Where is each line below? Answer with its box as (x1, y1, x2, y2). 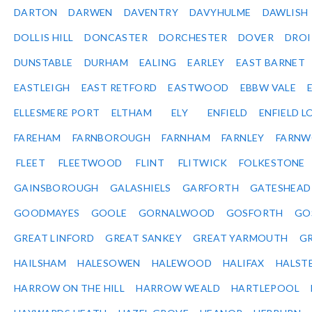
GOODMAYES (14, 207, 80, 219)
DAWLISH (262, 6, 309, 19)
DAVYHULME (189, 6, 251, 19)
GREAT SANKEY (105, 232, 182, 244)
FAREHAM (14, 132, 61, 144)
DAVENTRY (123, 6, 179, 19)
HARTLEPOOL (231, 282, 300, 295)
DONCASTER (84, 31, 148, 44)
